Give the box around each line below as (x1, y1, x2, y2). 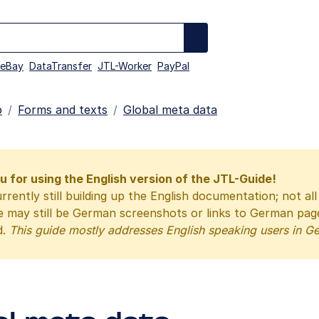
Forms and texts (18, 103, 108, 117)
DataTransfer (29, 60, 92, 72)
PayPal (157, 60, 189, 72)
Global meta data (123, 103, 217, 117)
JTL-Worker (98, 60, 152, 72)
